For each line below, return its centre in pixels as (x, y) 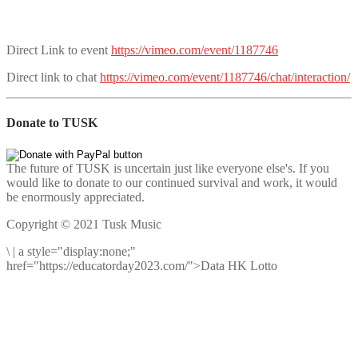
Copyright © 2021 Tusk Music (84, 225)
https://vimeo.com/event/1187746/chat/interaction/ (225, 77)
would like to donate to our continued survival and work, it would (172, 183)
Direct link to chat (53, 77)
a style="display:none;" (77, 252)
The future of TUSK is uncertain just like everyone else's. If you (168, 169)
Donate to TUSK (52, 122)
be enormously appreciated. (76, 197)
